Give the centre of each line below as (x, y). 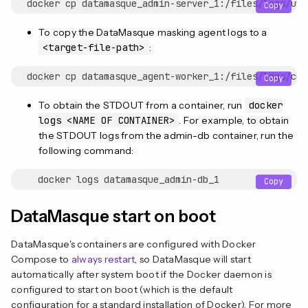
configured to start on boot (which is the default (122, 289)
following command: (86, 150)
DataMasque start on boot (113, 216)
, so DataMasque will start (193, 259)
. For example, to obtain (234, 120)
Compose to (41, 259)
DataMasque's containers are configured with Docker (134, 244)
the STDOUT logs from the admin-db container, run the (166, 135)
